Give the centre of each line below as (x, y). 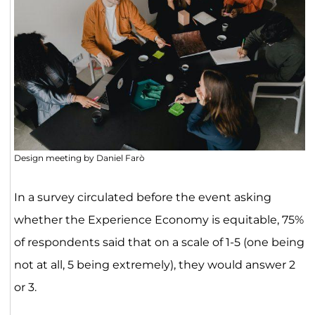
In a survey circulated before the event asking (142, 198)
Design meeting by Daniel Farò (79, 158)
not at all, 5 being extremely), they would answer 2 (154, 265)
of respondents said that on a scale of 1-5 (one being (159, 243)
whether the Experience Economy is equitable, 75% (159, 220)
